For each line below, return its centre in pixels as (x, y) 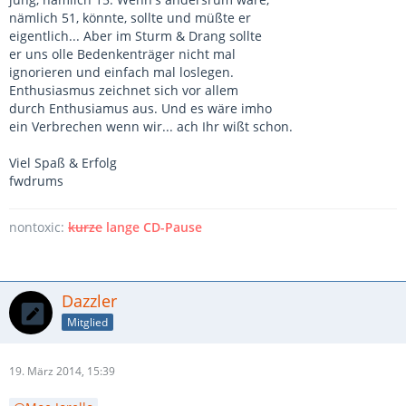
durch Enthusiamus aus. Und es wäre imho (140, 108)
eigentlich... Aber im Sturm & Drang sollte (135, 36)
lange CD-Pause (152, 227)
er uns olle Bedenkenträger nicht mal (122, 54)
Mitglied (87, 322)
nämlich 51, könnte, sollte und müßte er (130, 18)
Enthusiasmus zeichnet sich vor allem (124, 90)
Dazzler (89, 301)
